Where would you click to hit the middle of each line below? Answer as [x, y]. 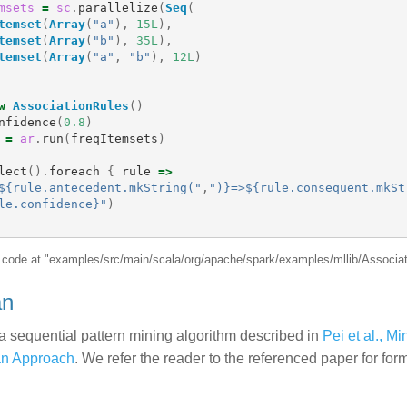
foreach [74, 171]
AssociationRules [70, 105]
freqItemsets [114, 138]
